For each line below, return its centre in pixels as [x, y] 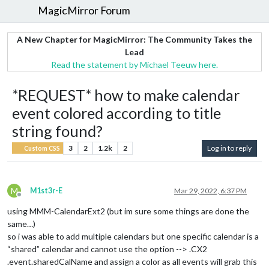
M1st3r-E [46, 190]
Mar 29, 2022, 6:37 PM [210, 190]
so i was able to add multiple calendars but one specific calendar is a [133, 236]
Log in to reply [229, 148]
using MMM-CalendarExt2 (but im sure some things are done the [128, 211]
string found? [57, 131]
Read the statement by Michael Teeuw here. [134, 64]
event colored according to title [116, 113]
